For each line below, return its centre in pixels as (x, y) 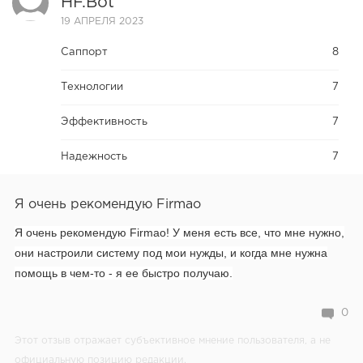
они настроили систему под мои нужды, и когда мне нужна (171, 253)
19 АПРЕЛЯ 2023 (102, 22)
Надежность (94, 157)
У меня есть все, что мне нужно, (258, 233)
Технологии (92, 88)
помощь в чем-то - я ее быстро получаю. (124, 273)
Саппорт (84, 53)
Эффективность (104, 122)
